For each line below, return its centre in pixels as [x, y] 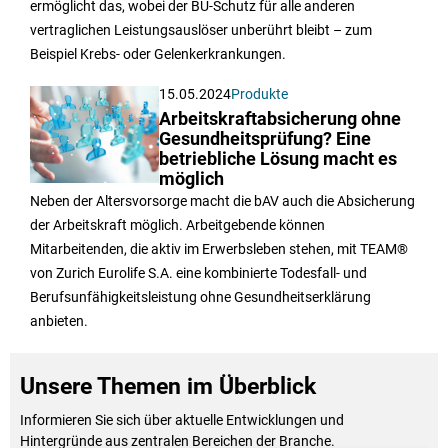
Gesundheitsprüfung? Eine [265, 138]
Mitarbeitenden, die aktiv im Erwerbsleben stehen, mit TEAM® [219, 248]
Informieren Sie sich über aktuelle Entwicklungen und [182, 419]
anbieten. [59, 320]
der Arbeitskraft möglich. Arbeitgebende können [177, 224]
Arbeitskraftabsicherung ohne [280, 118]
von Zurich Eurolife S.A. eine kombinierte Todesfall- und [198, 272]
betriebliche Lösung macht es [278, 158]
